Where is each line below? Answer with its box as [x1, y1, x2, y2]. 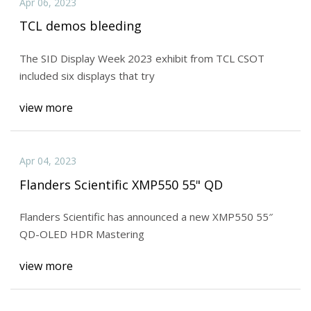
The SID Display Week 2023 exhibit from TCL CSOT [19, 51, 264, 66]
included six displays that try [19, 69, 155, 83]
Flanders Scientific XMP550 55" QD [19, 176, 223, 193]
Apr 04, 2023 [19, 153, 76, 167]
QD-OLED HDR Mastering [19, 227, 144, 242]
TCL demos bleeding [19, 17, 142, 35]
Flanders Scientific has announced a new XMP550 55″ [19, 210, 273, 224]
